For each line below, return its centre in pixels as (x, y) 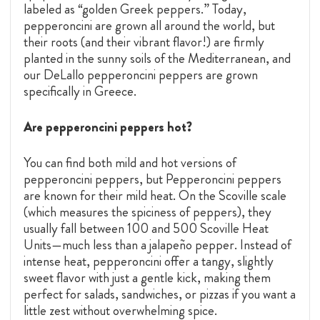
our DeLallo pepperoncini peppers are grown (141, 75)
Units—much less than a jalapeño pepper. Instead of (157, 245)
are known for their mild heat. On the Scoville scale (155, 196)
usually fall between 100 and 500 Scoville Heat (146, 229)
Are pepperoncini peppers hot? (108, 127)
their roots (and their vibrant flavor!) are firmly (144, 42)
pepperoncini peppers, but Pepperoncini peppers (152, 179)
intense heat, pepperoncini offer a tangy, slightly (149, 261)
